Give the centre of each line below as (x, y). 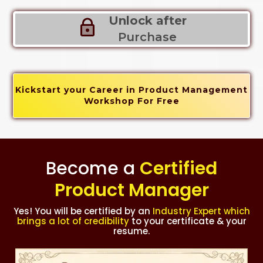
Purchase (147, 37)
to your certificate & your (188, 221)
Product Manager (131, 190)
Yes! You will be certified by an (83, 211)
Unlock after (147, 20)
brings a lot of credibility (73, 221)
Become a (93, 168)
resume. (131, 231)
